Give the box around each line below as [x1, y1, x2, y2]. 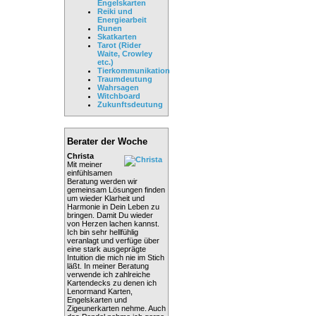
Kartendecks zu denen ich [67, 278, 157, 287]
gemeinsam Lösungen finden [67, 185, 165, 194]
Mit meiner [67, 159, 102, 169]
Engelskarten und [67, 295, 127, 304]
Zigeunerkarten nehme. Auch [67, 303, 166, 312]
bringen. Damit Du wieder [67, 210, 153, 219]
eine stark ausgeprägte [67, 244, 146, 253]
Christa [67, 151, 94, 160]
